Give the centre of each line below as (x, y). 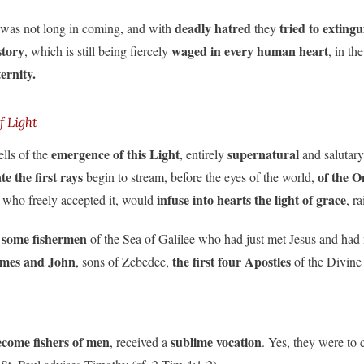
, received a (140, 341)
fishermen (60, 238)
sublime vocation (216, 341)
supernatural (263, 154)
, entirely (204, 154)
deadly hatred (213, 28)
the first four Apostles (232, 261)
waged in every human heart (250, 50)
